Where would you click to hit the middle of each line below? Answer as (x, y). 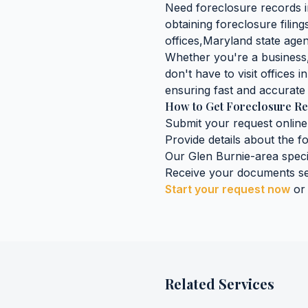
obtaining (190, 24)
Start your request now (228, 189)
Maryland (228, 41)
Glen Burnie (219, 156)
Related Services (220, 284)
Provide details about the (231, 140)
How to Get (196, 106)
